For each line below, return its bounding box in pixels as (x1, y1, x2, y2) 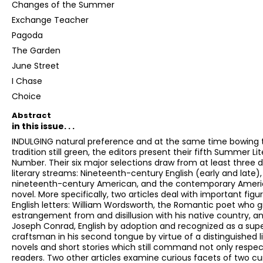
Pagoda (12, 29, 43, 42)
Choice (12, 90, 41, 103)
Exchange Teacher (12, 14, 89, 26)
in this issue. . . (12, 120, 75, 133)
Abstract (12, 110, 51, 122)
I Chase (12, 75, 42, 87)
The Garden (12, 45, 60, 57)
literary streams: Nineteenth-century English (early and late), (12, 167, 262, 180)
